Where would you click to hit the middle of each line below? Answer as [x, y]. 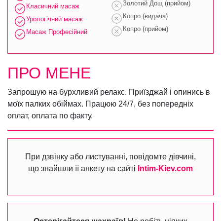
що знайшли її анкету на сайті [83, 169]
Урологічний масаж [55, 19]
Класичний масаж [53, 6]
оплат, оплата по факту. [50, 116]
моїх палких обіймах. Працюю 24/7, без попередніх [100, 104]
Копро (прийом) [146, 29]
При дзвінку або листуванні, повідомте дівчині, [110, 157]
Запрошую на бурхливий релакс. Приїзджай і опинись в [109, 92]
